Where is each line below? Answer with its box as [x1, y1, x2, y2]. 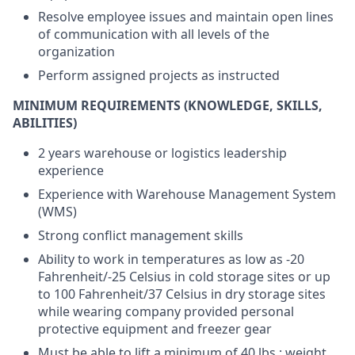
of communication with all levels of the [38, 25, 269, 43]
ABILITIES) [13, 114, 77, 132]
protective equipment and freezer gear [38, 320, 272, 338]
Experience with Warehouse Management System [38, 185, 336, 203]
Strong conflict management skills [38, 227, 243, 244]
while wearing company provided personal [38, 303, 294, 320]
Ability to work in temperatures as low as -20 [38, 250, 304, 268]
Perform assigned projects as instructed [38, 67, 280, 84]
